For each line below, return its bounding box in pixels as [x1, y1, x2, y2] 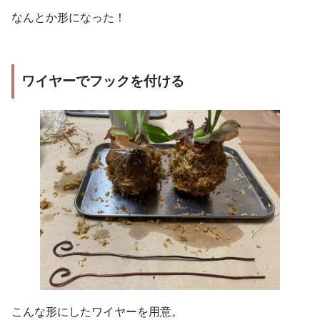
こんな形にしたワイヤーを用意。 [11, 305, 183, 318]
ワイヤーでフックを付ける [21, 73, 184, 89]
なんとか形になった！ [11, 11, 126, 24]
